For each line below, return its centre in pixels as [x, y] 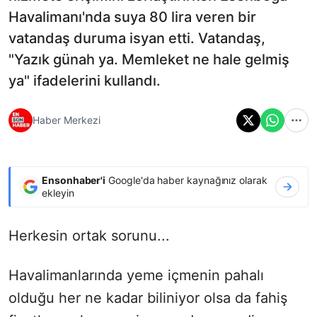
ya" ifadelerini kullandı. [85, 80]
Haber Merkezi [67, 120]
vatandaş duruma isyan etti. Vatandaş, [137, 38]
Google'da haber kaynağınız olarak [186, 180]
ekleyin [58, 192]
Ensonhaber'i [74, 180]
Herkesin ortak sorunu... [89, 235]
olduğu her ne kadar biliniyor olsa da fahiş [148, 298]
